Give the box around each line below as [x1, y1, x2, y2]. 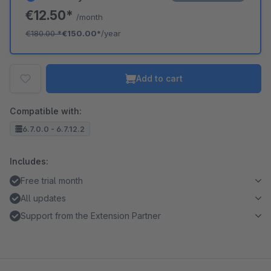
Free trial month [21, 175, 83, 186]
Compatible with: [10, 106, 82, 116]
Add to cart [135, 73, 183, 83]
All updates [21, 193, 66, 203]
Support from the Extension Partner [21, 211, 161, 221]
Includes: [10, 156, 48, 166]
